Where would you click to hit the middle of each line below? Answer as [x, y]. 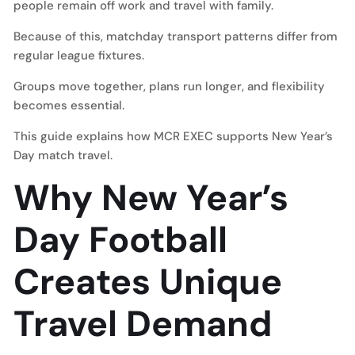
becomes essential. [69, 105]
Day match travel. [63, 155]
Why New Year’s [151, 198]
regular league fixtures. [79, 55]
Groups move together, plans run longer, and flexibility [169, 86]
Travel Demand [143, 324]
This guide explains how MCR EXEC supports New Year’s [173, 136]
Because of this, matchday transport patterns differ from [176, 36]
